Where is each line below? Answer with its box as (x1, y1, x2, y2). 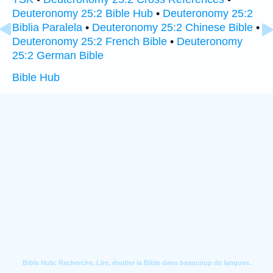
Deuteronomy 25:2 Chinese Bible (92, 21, 253, 34)
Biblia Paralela (12, 21, 82, 34)
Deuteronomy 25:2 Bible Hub (12, 7, 153, 19)
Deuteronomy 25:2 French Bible (12, 35, 167, 48)
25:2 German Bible (12, 49, 104, 62)
